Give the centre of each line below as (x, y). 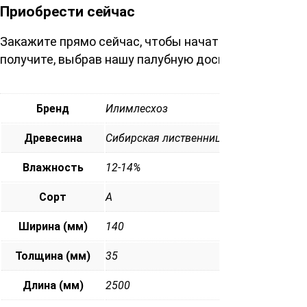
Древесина (53, 138)
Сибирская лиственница (166, 138)
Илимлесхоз (137, 109)
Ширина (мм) (53, 227)
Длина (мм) (53, 286)
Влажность (53, 168)
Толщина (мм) (53, 256)
